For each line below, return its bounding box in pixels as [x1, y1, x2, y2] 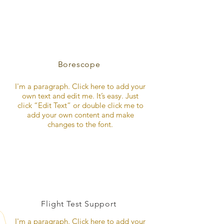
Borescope [57, 59, 103, 69]
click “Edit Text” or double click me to [17, 100, 143, 110]
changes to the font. [47, 119, 113, 129]
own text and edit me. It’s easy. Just [22, 91, 138, 100]
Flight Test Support [41, 199, 116, 208]
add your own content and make [26, 110, 134, 119]
